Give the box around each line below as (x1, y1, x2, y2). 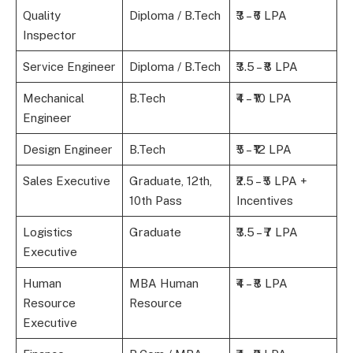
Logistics (22, 225, 72, 239)
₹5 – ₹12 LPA (236, 142, 292, 156)
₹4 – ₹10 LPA (236, 91, 292, 105)
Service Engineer (22, 59, 116, 73)
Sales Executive (22, 173, 110, 188)
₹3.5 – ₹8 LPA (236, 59, 298, 73)
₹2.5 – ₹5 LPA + (236, 173, 307, 188)
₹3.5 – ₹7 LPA (236, 225, 298, 239)
